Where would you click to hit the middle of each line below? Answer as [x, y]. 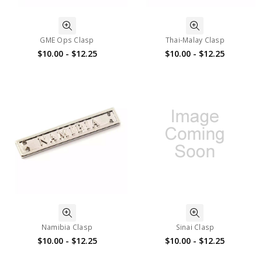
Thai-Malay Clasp [195, 40]
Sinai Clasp [195, 227]
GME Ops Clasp [67, 40]
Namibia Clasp [67, 227]
